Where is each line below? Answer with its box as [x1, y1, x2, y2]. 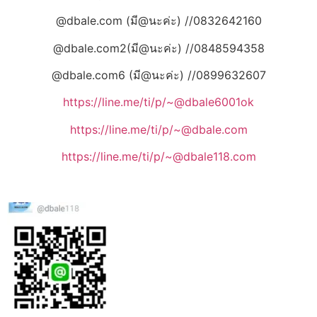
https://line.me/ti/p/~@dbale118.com [61, 149, 256, 164]
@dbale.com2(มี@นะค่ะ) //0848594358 [52, 40, 265, 55]
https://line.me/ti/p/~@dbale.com [69, 122, 248, 137]
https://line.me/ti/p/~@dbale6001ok [63, 95, 254, 110]
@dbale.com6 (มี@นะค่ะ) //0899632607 [51, 68, 266, 83]
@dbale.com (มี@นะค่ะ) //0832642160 [55, 13, 262, 28]
